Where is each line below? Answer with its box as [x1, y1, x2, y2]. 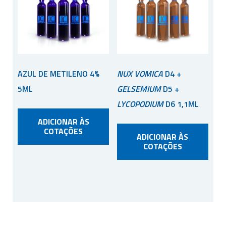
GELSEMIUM [117, 82, 161, 95]
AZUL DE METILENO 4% [18, 67, 99, 80]
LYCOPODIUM [117, 97, 163, 110]
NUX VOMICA [117, 67, 163, 80]
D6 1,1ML [163, 97, 199, 110]
